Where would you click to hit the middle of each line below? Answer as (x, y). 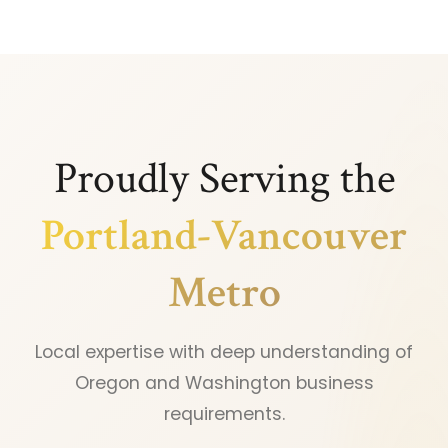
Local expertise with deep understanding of (224, 352)
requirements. (224, 414)
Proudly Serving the (224, 179)
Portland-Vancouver (224, 236)
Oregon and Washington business (224, 383)
